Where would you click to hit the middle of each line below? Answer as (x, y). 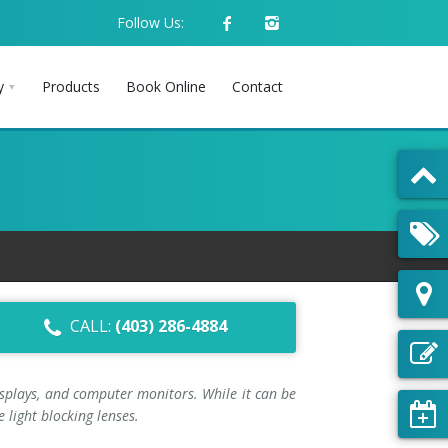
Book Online (166, 86)
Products (71, 86)
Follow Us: (150, 22)
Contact (257, 86)
